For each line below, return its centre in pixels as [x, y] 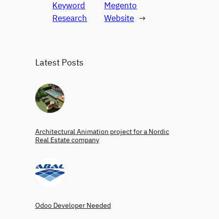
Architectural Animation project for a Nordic [102, 131]
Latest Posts [59, 63]
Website [119, 18]
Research [70, 18]
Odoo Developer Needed [73, 205]
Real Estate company [67, 139]
